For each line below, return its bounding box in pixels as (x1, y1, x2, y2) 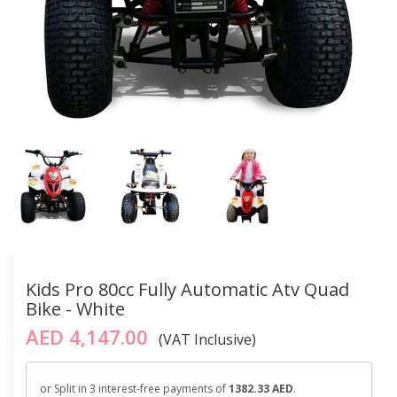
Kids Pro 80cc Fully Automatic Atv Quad (26, 276, 349, 301)
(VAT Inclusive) (159, 329, 256, 349)
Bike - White (26, 296, 125, 321)
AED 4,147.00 (26, 323, 159, 350)
